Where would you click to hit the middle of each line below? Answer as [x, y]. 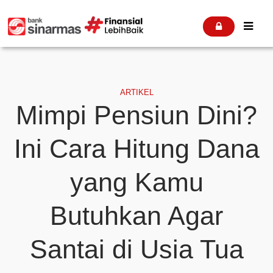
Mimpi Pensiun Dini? [136, 115]
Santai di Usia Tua [136, 249]
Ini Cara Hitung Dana [136, 148]
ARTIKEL [136, 92]
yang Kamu [136, 182]
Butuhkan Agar [136, 215]
